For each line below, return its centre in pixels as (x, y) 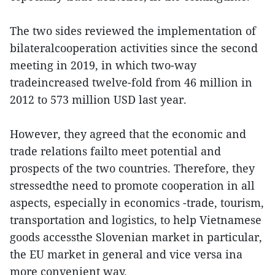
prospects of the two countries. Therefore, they (132, 168)
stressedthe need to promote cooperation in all (132, 185)
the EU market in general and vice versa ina (126, 254)
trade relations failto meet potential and (115, 151)
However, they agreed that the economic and (128, 134)
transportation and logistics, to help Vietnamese (136, 220)
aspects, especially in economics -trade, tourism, (137, 203)
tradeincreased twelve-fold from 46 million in (131, 82)
